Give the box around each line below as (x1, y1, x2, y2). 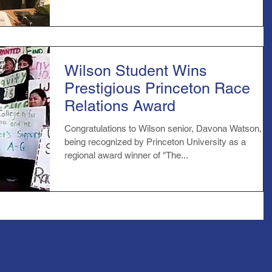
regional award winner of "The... (64, 150, 188, 161)
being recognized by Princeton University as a (64, 137, 246, 148)
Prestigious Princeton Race (64, 80, 250, 98)
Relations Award (64, 97, 175, 115)
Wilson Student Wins (64, 62, 207, 80)
